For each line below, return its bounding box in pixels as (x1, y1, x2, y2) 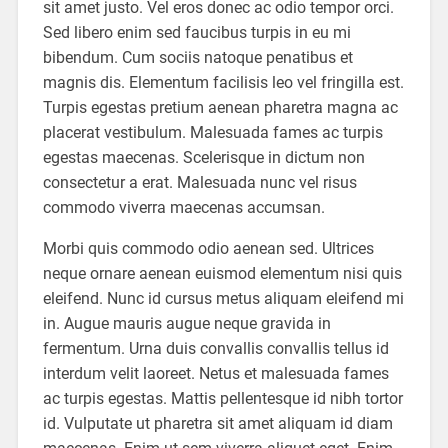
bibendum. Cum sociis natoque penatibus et (42, 47, 353, 67)
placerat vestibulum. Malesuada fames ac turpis (42, 122, 383, 142)
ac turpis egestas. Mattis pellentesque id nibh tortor (42, 388, 403, 408)
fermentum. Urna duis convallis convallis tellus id (42, 338, 389, 358)
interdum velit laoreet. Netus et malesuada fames (42, 363, 389, 383)
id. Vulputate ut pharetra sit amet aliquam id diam (42, 413, 393, 433)
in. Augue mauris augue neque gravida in (42, 313, 331, 333)
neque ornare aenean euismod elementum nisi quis (42, 263, 402, 283)
